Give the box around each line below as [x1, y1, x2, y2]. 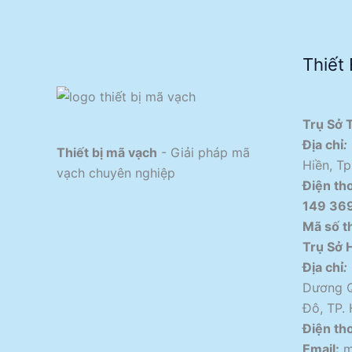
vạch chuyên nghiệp [57, 164, 175, 181]
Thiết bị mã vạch [57, 144, 157, 160]
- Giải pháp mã [157, 144, 250, 160]
